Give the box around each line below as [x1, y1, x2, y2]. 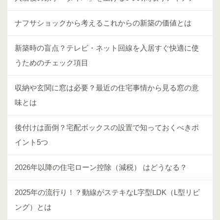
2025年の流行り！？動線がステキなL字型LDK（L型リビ [15, 188, 200, 196]
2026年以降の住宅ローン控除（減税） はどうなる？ [15, 163, 187, 171]
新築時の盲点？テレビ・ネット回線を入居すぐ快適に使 [15, 43, 199, 52]
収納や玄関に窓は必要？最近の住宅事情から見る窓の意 [15, 83, 199, 92]
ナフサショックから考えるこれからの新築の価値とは [15, 18, 192, 27]
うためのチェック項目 [15, 58, 88, 67]
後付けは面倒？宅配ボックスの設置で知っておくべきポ [15, 123, 199, 132]
